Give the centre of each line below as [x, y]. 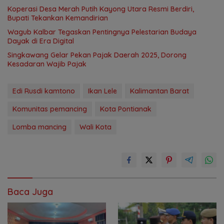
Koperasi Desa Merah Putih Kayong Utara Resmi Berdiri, [101, 9]
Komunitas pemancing [50, 109]
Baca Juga [30, 192]
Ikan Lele [102, 91]
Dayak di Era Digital [41, 41]
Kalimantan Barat [159, 91]
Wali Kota [95, 127]
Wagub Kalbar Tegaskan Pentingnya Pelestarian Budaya [102, 32]
